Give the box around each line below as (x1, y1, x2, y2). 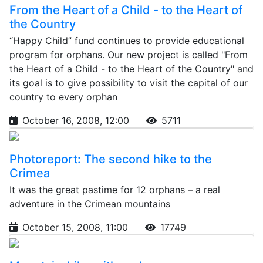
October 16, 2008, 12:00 (22, 114, 132, 126)
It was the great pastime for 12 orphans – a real (9, 183, 220, 195)
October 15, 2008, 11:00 (22, 221, 131, 233)
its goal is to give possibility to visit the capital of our (9, 76, 248, 89)
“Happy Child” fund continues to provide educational (9, 34, 244, 46)
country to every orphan (9, 90, 117, 103)
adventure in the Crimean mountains (9, 197, 170, 210)
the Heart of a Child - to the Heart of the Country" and (9, 62, 254, 75)
